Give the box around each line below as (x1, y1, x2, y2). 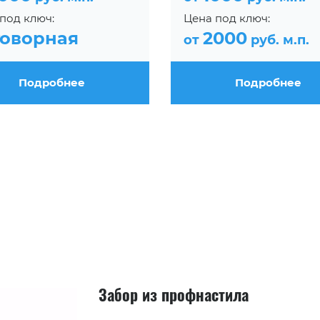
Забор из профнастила (99, 282, 249, 306)
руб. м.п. (247, 31, 309, 48)
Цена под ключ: (184, 11, 270, 25)
